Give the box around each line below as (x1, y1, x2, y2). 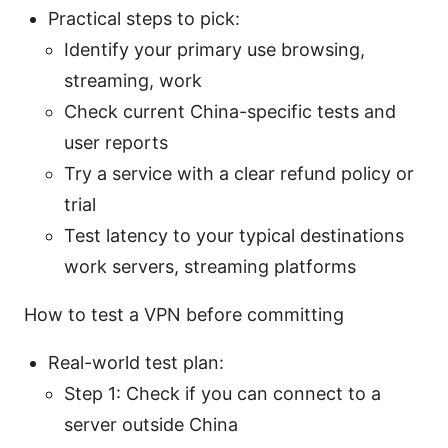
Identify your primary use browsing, (64, 38, 365, 60)
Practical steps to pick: (48, 7, 240, 29)
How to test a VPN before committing (24, 303, 344, 325)
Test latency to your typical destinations (64, 224, 404, 246)
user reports (64, 131, 168, 153)
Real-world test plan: (48, 351, 224, 373)
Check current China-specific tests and (64, 100, 396, 122)
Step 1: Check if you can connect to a (64, 382, 381, 404)
